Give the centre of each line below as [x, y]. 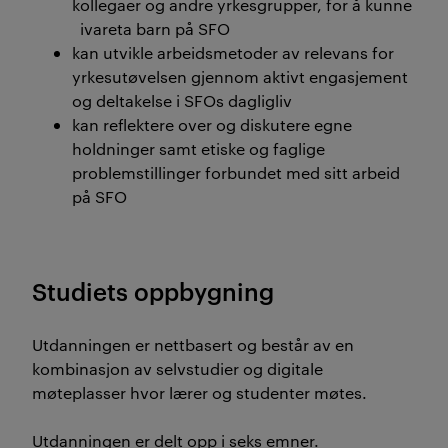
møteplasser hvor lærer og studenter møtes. [201, 392]
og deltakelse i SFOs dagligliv [182, 100]
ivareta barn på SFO [157, 28]
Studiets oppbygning [153, 291]
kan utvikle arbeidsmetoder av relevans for [233, 52]
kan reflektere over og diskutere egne [212, 124]
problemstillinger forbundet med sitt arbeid [238, 172]
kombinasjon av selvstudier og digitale [177, 368]
